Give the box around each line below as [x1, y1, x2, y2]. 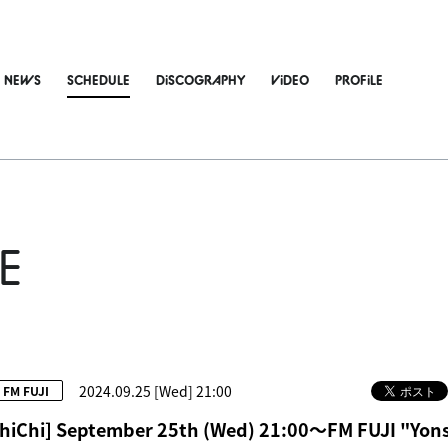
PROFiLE [335, 71, 383, 88]
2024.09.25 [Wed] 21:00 [79, 380, 232, 401]
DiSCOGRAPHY [156, 71, 245, 88]
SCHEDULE [67, 71, 130, 88]
